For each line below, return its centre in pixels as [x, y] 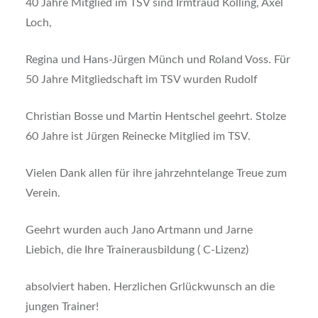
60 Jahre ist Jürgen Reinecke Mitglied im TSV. [138, 137]
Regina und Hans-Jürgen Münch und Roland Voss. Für [158, 60]
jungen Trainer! [62, 307]
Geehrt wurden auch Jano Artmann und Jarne [139, 230]
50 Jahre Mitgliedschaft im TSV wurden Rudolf [141, 80]
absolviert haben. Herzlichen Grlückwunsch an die [150, 287]
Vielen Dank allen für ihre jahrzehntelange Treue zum [156, 174]
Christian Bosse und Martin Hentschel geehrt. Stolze [155, 117]
